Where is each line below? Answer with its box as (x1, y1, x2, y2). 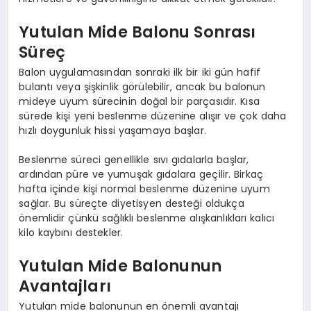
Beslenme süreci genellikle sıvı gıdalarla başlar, (19, 153, 249, 167)
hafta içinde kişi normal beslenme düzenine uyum (19, 182, 270, 196)
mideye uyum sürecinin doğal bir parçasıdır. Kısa (19, 94, 260, 109)
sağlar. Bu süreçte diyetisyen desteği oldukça (19, 196, 244, 211)
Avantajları (19, 274, 111, 297)
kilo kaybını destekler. (19, 226, 124, 240)
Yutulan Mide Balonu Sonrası (19, 20, 256, 43)
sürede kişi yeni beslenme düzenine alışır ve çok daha (19, 109, 287, 124)
